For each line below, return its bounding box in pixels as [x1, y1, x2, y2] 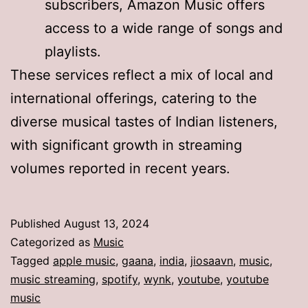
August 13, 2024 [64, 216, 149, 230]
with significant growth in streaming [10, 136, 242, 153]
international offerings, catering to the [10, 89, 257, 107]
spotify [102, 272, 137, 286]
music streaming [10, 272, 96, 286]
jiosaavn [190, 253, 233, 267]
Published [10, 216, 64, 230]
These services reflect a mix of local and [10, 66, 273, 83]
